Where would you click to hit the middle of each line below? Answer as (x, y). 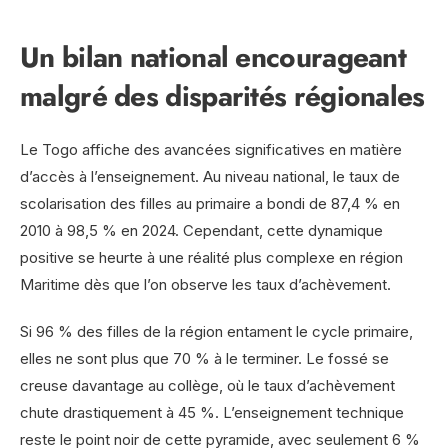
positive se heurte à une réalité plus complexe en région (211, 258)
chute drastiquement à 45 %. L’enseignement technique (212, 413)
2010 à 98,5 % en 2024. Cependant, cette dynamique (201, 231)
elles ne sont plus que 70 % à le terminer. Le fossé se (204, 359)
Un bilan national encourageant (213, 58)
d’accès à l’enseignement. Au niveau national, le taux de (210, 177)
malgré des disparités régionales (222, 97)
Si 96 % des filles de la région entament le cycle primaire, (216, 332)
